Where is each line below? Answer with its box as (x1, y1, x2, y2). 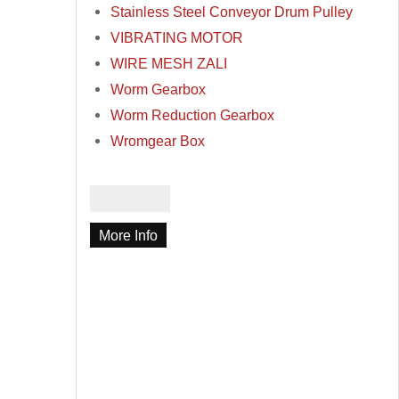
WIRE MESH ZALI (110, 55, 228, 72)
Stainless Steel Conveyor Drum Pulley (110, 4, 354, 20)
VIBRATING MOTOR (110, 29, 244, 46)
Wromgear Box (110, 133, 206, 150)
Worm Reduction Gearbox (110, 107, 275, 124)
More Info (99, 227, 159, 244)
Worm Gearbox (110, 81, 207, 98)
